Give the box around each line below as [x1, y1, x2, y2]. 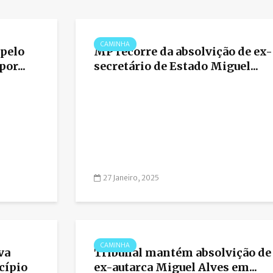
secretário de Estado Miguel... [94, 59, 258, 74]
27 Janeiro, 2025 [103, 173, 159, 183]
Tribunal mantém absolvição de [94, 246, 271, 260]
